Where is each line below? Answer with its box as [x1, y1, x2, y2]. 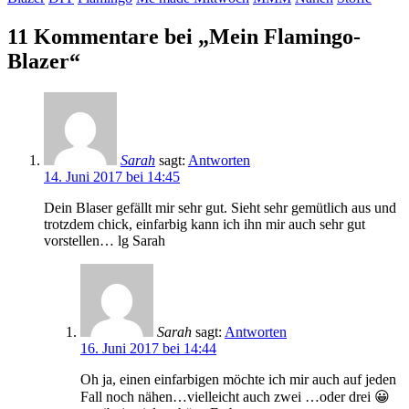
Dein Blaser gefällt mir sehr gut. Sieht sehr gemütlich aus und [44, 199, 396, 215]
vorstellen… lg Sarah [44, 232, 165, 248]
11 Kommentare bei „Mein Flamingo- [7, 24, 361, 48]
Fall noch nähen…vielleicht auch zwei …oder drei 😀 [80, 388, 390, 404]
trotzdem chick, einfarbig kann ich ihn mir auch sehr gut [44, 215, 365, 232]
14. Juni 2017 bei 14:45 [44, 168, 180, 184]
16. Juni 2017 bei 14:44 [80, 340, 216, 356]
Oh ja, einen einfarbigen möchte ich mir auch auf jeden [80, 371, 396, 387]
